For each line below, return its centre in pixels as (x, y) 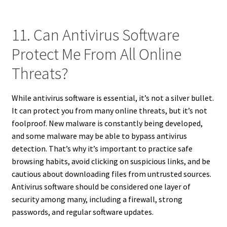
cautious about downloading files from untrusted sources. (111, 174)
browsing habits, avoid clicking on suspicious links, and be (111, 161)
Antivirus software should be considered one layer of (101, 187)
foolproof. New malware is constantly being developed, (107, 123)
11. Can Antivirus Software (95, 35)
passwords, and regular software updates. (82, 212)
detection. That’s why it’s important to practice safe (102, 149)
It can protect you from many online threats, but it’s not (109, 111)
